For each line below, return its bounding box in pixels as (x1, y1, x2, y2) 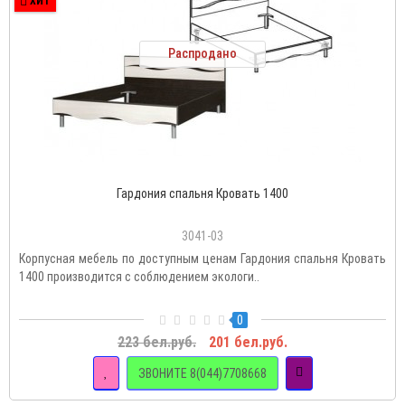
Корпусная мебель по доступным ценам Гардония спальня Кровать (19, 251, 386, 267)
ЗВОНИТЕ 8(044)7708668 (137, 365, 267, 381)
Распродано (168, 46, 237, 61)
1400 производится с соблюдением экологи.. (19, 269, 259, 285)
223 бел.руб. (118, 334, 196, 352)
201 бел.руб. (209, 334, 287, 352)
